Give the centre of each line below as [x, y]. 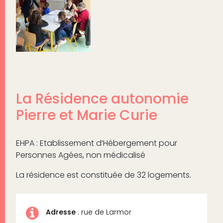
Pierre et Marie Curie [86, 115]
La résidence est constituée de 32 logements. [103, 175]
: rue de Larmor [103, 212]
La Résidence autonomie [102, 99]
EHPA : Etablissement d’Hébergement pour [96, 143]
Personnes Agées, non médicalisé [80, 155]
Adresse [60, 212]
